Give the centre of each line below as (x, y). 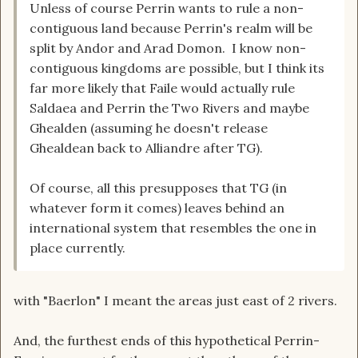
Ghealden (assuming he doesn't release (149, 128)
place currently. (78, 248)
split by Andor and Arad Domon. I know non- (168, 48)
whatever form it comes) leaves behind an (157, 208)
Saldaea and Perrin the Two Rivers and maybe (169, 108)
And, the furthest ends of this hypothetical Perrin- (167, 341)
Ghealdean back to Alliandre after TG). (148, 148)
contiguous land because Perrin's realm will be (171, 28)
